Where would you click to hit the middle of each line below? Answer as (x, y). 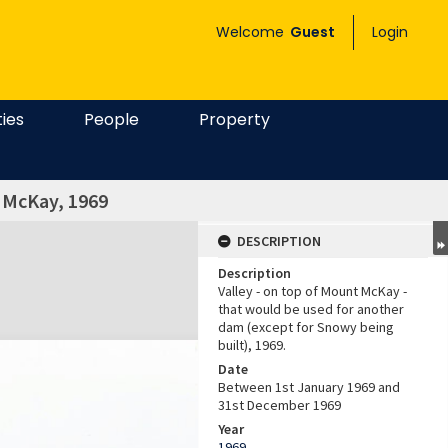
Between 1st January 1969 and (309, 387)
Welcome (252, 32)
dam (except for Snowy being (306, 327)
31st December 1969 (279, 405)
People (111, 119)
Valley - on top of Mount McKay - (312, 291)
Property (234, 119)
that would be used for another (311, 309)
